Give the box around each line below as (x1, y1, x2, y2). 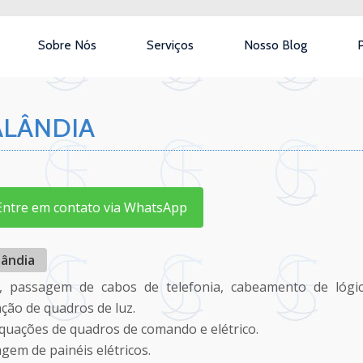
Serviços (147, 37, 194, 53)
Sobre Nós (38, 37, 96, 53)
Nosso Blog (244, 37, 307, 53)
